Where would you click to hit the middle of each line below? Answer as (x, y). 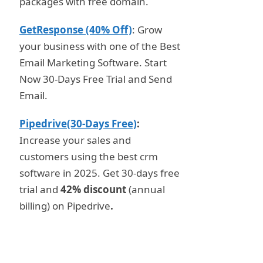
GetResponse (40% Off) (76, 29)
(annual (146, 190)
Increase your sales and (75, 140)
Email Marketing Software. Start (93, 62)
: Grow (147, 29)
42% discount (93, 190)
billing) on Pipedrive (65, 206)
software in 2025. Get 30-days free (100, 173)
